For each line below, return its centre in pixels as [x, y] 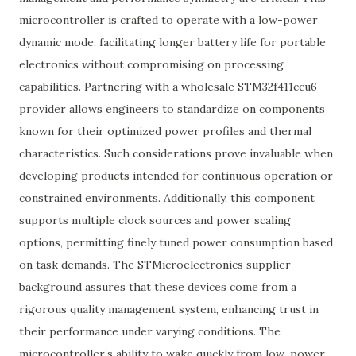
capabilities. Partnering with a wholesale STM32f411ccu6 [168, 87]
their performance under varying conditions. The [150, 331]
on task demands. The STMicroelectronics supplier [155, 265]
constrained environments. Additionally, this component [167, 198]
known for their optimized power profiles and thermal [165, 131]
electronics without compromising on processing [151, 64]
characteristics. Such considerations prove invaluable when [176, 153]
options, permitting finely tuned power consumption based [176, 242]
